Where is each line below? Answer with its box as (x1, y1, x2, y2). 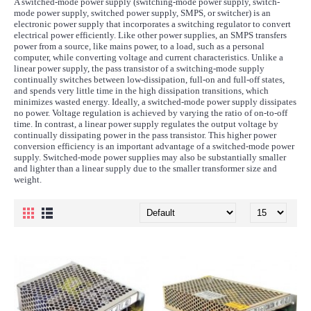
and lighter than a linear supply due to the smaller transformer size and (14, 163, 277, 174)
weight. (14, 174, 42, 185)
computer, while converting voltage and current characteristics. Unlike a (14, 52, 283, 62)
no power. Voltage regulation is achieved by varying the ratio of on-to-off (14, 108, 287, 118)
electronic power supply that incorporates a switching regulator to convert (14, 19, 291, 29)
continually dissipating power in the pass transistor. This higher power (14, 130, 276, 140)
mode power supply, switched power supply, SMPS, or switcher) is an (14, 8, 271, 18)
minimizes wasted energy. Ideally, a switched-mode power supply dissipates (14, 96, 296, 107)
